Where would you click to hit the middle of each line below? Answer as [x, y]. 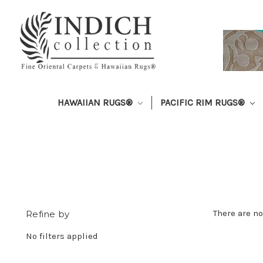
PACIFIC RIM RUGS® [204, 102]
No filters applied [62, 236]
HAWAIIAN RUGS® [97, 102]
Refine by [48, 214]
